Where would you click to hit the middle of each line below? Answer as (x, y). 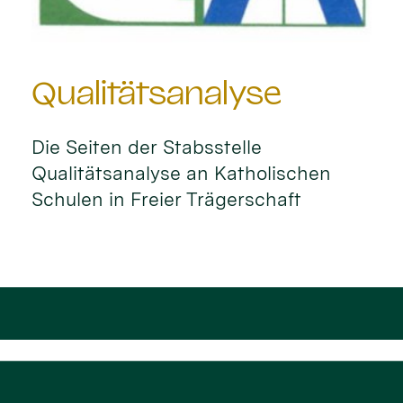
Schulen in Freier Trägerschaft (167, 199)
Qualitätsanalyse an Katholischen (182, 173)
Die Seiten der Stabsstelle (147, 147)
